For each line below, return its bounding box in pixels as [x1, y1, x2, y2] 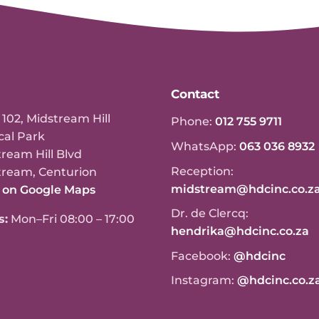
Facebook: [171, 249, 234, 263]
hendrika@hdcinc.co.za [171, 224, 309, 239]
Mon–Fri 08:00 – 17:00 [8, 211, 135, 226]
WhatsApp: [171, 140, 239, 154]
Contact [171, 86, 219, 101]
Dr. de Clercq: [171, 206, 249, 221]
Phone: [171, 115, 215, 129]
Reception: [171, 164, 234, 178]
